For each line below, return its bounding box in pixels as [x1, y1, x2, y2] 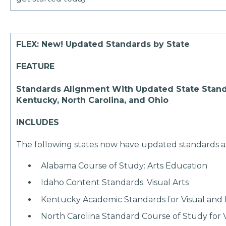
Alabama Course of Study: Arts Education [41, 161, 208, 171]
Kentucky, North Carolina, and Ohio [16, 95, 169, 105]
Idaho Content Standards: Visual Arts [41, 178, 189, 188]
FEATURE [16, 62, 58, 72]
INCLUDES [16, 117, 60, 127]
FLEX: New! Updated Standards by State [16, 39, 190, 49]
